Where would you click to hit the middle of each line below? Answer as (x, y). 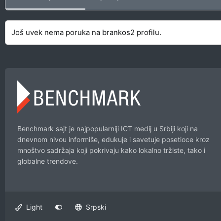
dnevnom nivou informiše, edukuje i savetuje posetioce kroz (113, 139)
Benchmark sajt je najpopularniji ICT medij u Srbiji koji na (108, 129)
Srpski (95, 207)
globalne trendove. (48, 161)
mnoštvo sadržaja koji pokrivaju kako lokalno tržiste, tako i (111, 150)
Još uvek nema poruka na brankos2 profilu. (86, 32)
